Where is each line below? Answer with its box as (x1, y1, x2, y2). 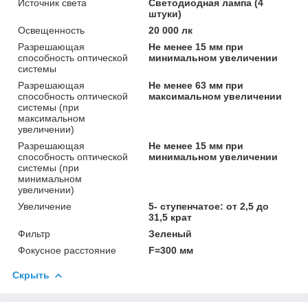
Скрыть (12, 269, 49, 280)
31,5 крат (148, 211, 192, 223)
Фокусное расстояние (18, 244, 116, 256)
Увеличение (18, 200, 71, 212)
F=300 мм (148, 244, 194, 256)
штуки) (148, 8, 182, 19)
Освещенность (18, 24, 85, 36)
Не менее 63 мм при (148, 79, 244, 91)
